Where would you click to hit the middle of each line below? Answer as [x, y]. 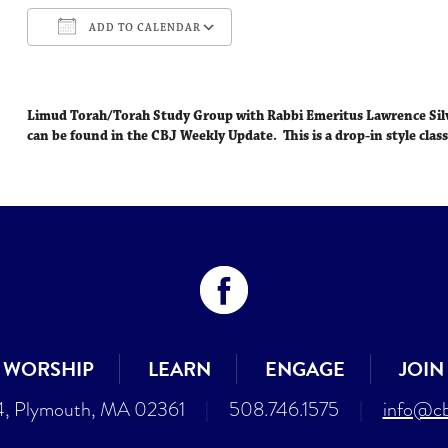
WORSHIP [48, 368]
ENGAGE [305, 368]
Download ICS [102, 63]
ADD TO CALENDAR [143, 27]
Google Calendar [308, 63]
